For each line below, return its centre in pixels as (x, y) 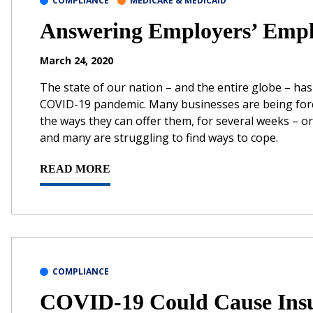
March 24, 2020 (77, 60)
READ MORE (75, 168)
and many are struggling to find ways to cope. (159, 137)
